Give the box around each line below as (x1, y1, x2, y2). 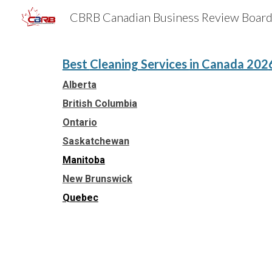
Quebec (62, 192, 98, 203)
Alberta (62, 79, 97, 90)
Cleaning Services (89, 56, 189, 71)
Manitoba (62, 154, 105, 166)
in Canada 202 (189, 56, 268, 71)
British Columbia (62, 98, 137, 109)
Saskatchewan (62, 135, 129, 147)
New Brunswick (62, 173, 132, 185)
